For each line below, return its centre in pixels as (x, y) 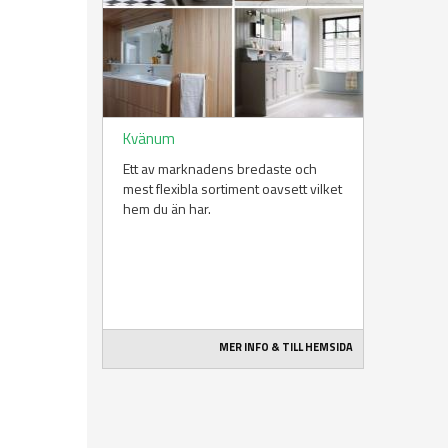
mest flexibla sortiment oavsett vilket (232, 189)
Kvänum (149, 139)
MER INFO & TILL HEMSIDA (286, 347)
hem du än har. (167, 209)
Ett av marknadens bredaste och (220, 169)
